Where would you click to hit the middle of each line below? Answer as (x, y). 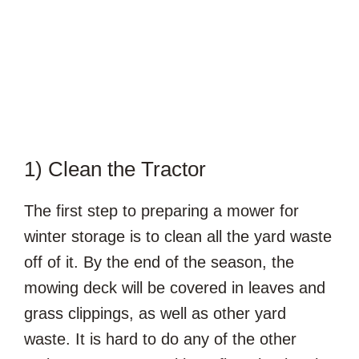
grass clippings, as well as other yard (155, 313)
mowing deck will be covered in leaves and (175, 287)
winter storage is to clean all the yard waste (178, 236)
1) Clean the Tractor (115, 169)
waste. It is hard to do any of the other (160, 339)
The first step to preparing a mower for (161, 210)
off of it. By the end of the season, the (159, 262)
